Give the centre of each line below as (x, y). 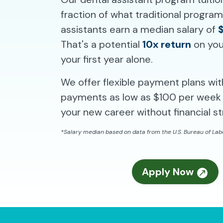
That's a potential (102, 44)
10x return (167, 44)
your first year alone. (107, 59)
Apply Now (169, 172)
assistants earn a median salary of (139, 29)
